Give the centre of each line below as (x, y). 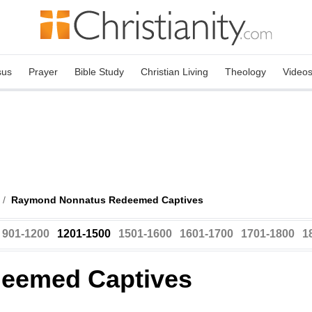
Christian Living (174, 72)
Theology (245, 72)
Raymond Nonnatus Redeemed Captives (107, 200)
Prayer (43, 72)
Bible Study (99, 72)
